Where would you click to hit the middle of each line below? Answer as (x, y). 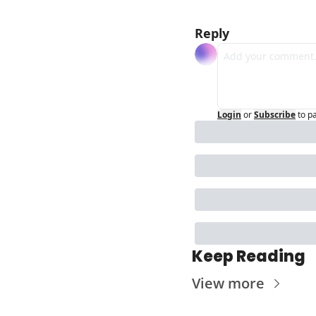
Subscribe (275, 115)
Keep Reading (249, 256)
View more (228, 283)
